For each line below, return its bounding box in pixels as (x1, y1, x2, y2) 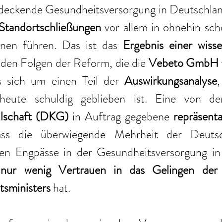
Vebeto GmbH (148, 55, 219, 72)
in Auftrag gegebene (68, 108, 173, 125)
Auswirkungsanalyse (124, 72, 218, 90)
